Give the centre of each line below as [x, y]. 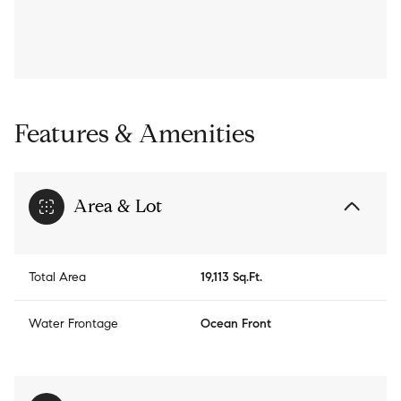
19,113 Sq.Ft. [231, 277]
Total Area [57, 277]
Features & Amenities [135, 134]
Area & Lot [118, 207]
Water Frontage [73, 324]
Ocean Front [236, 324]
